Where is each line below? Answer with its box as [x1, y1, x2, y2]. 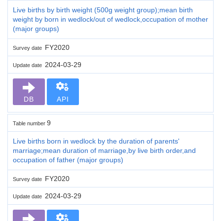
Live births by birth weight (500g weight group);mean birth [13, 5, 193, 14]
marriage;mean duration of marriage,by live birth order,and [13, 146, 196, 154]
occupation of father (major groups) [13, 155, 123, 164]
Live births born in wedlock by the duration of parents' [13, 137, 180, 145]
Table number [13, 120, 47, 126]
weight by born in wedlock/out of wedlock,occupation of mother [13, 15, 208, 23]
